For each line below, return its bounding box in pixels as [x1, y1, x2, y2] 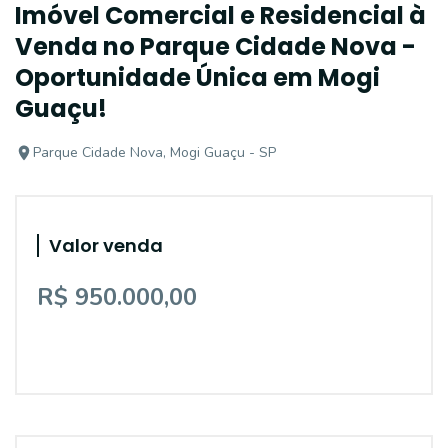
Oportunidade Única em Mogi [15, 61, 380, 94]
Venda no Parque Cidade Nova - [15, 30, 416, 63]
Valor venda [49, 233, 163, 258]
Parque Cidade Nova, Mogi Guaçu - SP [33, 143, 276, 162]
